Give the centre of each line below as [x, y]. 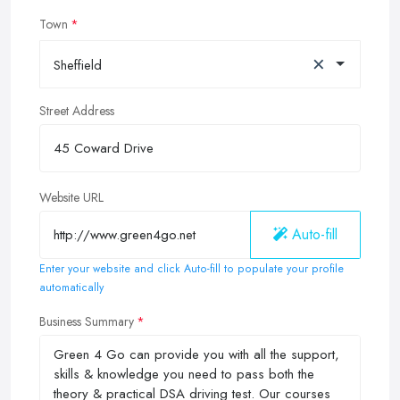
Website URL [71, 198]
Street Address [77, 111]
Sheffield [78, 66]
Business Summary [87, 322]
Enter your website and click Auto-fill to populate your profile [192, 269]
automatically [71, 288]
